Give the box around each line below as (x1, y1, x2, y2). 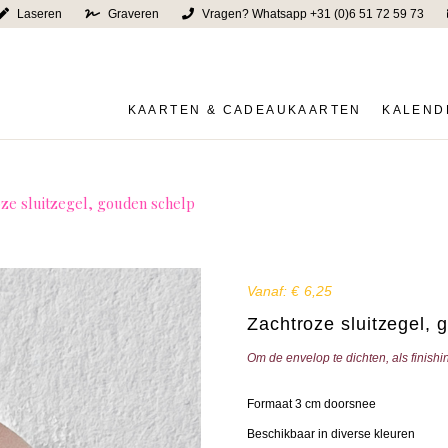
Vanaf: (247, 283, 291, 299)
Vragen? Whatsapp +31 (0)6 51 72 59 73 (198, 7, 424, 21)
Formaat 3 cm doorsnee (247, 397, 376, 411)
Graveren (104, 7, 159, 21)
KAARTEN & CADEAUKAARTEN (127, 103, 362, 117)
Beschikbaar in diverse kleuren (247, 427, 415, 441)
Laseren (13, 7, 62, 21)
